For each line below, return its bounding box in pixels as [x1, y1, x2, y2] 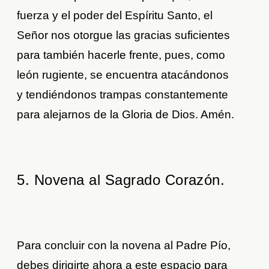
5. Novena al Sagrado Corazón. [17, 171, 225, 188]
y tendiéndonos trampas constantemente [17, 88, 229, 101]
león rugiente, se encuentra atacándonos [17, 68, 229, 81]
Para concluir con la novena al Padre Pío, [17, 238, 231, 252]
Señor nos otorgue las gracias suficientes [17, 28, 231, 41]
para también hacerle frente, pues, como [17, 48, 226, 61]
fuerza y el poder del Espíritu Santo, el [17, 8, 213, 22]
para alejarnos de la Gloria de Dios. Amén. [17, 107, 235, 121]
